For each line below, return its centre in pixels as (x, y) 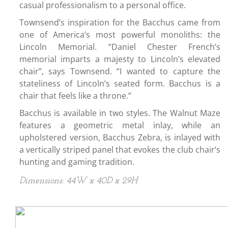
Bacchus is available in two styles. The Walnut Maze (120, 113)
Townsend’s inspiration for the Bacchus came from (120, 22)
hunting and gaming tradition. (77, 162)
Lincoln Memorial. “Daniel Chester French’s (120, 47)
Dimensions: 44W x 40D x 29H (78, 181)
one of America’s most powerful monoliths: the (120, 35)
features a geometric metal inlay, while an (120, 125)
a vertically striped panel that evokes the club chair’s (120, 150)
